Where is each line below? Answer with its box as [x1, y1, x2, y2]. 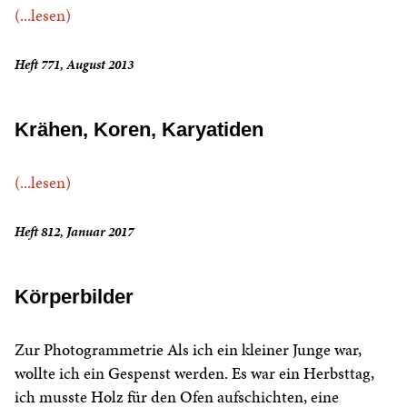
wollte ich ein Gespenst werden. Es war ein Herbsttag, [15, 362, 374, 385]
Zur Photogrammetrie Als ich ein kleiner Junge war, [15, 338, 362, 362]
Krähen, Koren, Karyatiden [15, 118, 263, 142]
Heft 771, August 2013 [15, 55, 134, 74]
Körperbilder [15, 285, 134, 309]
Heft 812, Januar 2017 [15, 223, 134, 242]
